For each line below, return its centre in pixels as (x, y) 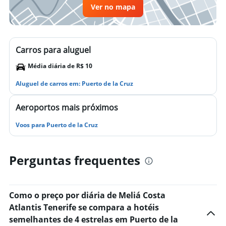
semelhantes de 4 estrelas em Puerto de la (94, 219)
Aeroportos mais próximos (67, 107)
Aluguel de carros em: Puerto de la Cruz (74, 83)
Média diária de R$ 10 (60, 66)
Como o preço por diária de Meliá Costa (87, 195)
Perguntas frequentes (75, 160)
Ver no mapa (113, 7)
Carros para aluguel (53, 50)
